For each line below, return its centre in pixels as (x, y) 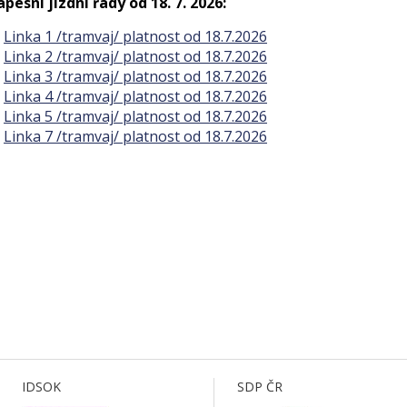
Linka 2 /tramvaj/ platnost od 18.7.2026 (135, 56)
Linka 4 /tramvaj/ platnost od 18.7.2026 (135, 96)
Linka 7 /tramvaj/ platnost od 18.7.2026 (135, 136)
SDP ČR (260, 387)
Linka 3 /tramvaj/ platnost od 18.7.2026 (135, 76)
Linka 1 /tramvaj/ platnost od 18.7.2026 (135, 36)
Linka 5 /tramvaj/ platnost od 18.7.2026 (135, 116)
